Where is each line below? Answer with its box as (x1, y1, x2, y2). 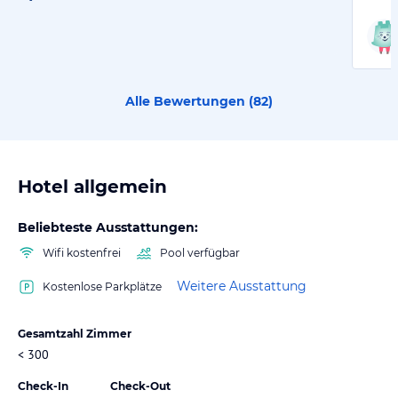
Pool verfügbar (160, 245, 240, 259)
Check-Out (110, 378, 171, 393)
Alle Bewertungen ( (125, 92, 253, 109)
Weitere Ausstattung (177, 278, 306, 295)
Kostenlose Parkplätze (43, 279, 162, 293)
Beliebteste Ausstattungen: (18, 219, 198, 235)
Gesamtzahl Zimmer (18, 326, 131, 340)
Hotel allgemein (18, 175, 167, 197)
